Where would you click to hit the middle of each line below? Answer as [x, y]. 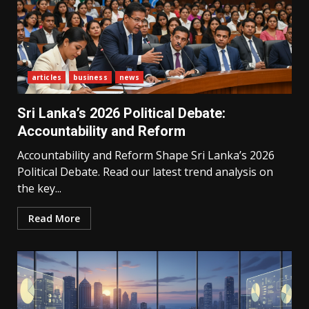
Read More [54, 218]
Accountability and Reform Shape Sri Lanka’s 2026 [146, 155]
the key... [39, 188]
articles [47, 77]
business [90, 77]
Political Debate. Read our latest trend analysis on [145, 172]
